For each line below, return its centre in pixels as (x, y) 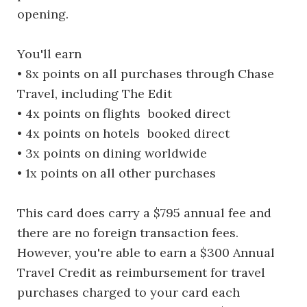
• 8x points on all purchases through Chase (146, 74)
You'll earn (49, 54)
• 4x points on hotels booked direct (123, 133)
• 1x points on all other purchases (116, 173)
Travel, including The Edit (95, 94)
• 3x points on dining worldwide (112, 153)
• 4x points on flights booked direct (124, 113)
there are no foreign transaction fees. (128, 233)
